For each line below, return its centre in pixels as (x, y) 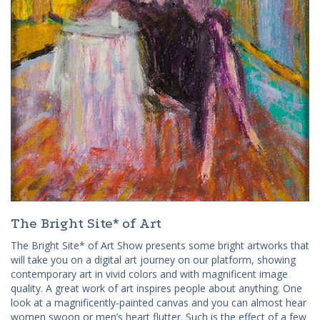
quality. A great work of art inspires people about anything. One (156, 288)
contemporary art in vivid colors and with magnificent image (149, 274)
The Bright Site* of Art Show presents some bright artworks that (160, 245)
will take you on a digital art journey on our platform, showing (153, 259)
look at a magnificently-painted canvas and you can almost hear (159, 302)
